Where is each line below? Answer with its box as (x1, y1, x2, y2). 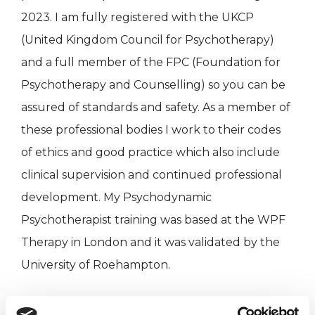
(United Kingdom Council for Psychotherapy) (21, 33, 274, 47)
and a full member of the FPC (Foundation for (21, 56, 281, 70)
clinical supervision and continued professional (21, 168, 282, 182)
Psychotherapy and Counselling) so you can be (21, 78, 285, 92)
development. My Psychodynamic (21, 191, 212, 205)
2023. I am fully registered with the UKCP (21, 11, 254, 25)
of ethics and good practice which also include (21, 146, 280, 160)
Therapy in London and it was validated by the (21, 236, 280, 250)
